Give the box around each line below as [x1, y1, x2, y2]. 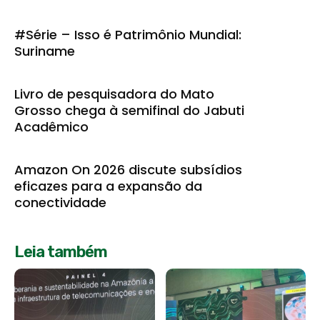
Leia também [14, 241, 107, 261]
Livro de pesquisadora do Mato [14, 84, 214, 103]
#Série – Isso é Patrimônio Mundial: [14, 25, 241, 44]
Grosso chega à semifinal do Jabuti [14, 101, 244, 119]
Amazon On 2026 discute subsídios [14, 160, 242, 179]
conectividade [14, 193, 110, 211]
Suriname [14, 41, 75, 60]
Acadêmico [14, 117, 89, 136]
